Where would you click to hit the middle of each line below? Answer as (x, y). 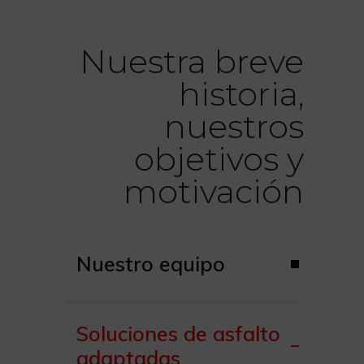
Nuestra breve (192, 62)
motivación (214, 192)
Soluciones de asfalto (178, 334)
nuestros (234, 127)
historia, (241, 94)
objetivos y (219, 159)
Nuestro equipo (151, 264)
